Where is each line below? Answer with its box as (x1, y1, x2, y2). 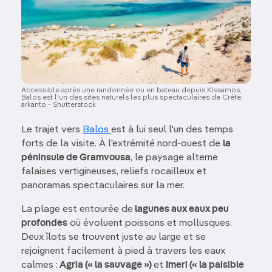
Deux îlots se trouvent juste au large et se (21, 232, 206, 242)
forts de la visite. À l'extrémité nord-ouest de (21, 138, 223, 149)
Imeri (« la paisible (166, 260, 244, 270)
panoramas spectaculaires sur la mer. (21, 180, 185, 191)
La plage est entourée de (21, 204, 133, 214)
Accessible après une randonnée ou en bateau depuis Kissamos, (21, 86, 242, 94)
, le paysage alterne (131, 152, 218, 163)
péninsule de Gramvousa (21, 152, 131, 163)
